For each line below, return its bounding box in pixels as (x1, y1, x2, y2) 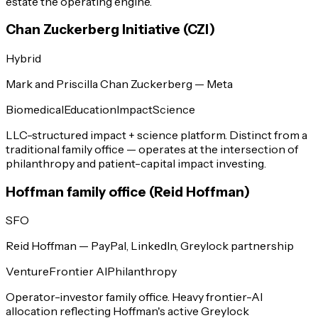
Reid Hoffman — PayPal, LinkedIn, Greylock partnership (6, 238, 294, 253)
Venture (6, 264, 49, 279)
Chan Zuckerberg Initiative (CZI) (6, 21, 215, 38)
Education (64, 102, 116, 116)
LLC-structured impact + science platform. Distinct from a (6, 127, 307, 142)
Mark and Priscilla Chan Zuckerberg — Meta (6, 76, 233, 91)
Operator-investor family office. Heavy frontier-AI (6, 290, 263, 305)
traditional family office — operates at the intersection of (6, 141, 298, 156)
